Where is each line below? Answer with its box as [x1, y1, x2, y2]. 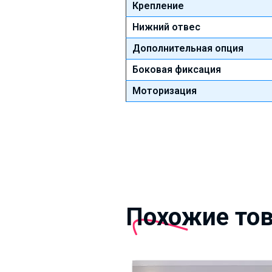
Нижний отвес [132, 21, 200, 33]
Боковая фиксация [132, 63, 221, 75]
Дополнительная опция [132, 42, 243, 54]
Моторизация [132, 84, 197, 97]
